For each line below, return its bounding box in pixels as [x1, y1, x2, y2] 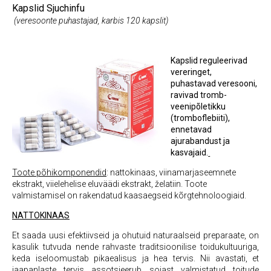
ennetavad [171, 125, 212, 134]
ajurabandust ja [171, 136, 230, 146]
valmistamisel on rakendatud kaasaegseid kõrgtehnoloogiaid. [12, 191, 246, 200]
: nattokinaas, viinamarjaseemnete [106, 168, 236, 177]
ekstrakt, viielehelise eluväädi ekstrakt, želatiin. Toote [12, 179, 207, 189]
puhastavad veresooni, [171, 79, 258, 88]
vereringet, [171, 67, 212, 77]
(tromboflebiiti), [171, 113, 230, 123]
